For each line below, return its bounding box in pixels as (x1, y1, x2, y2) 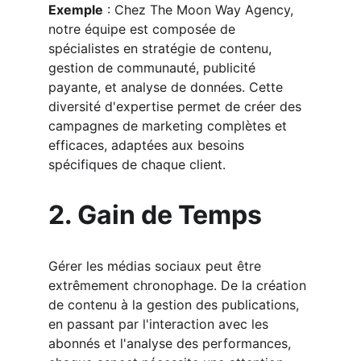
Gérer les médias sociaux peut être (48, 258, 265, 274)
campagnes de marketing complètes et (48, 118, 291, 134)
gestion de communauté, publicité (48, 60, 259, 76)
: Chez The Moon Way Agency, (103, 2, 297, 18)
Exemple (48, 2, 103, 18)
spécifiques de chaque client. (48, 156, 226, 172)
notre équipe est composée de (48, 21, 239, 37)
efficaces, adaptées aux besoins (48, 137, 248, 153)
